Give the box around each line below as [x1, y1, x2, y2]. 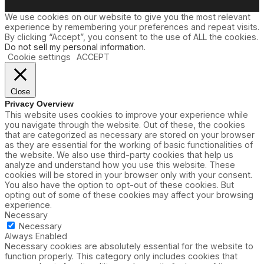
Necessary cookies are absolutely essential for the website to [5, 240, 253, 251]
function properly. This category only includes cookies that [5, 250, 237, 261]
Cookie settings [8, 51, 71, 62]
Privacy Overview [5, 98, 74, 108]
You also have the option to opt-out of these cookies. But [5, 179, 234, 190]
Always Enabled [5, 230, 67, 241]
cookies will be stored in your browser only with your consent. [5, 169, 252, 180]
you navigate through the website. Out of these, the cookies [5, 119, 245, 130]
